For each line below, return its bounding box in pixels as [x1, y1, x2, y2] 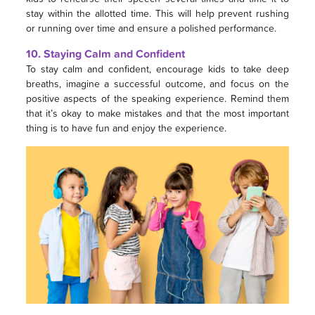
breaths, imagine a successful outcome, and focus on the [25, 77, 290, 91]
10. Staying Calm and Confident [25, 46, 185, 63]
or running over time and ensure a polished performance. [25, 21, 276, 35]
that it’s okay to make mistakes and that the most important [25, 106, 290, 120]
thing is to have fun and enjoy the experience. [25, 121, 226, 135]
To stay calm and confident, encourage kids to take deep [25, 62, 290, 76]
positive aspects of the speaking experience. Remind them [25, 91, 290, 105]
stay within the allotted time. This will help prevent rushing [25, 6, 290, 20]
